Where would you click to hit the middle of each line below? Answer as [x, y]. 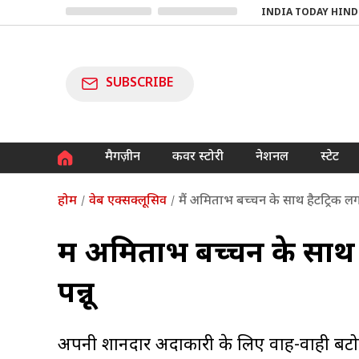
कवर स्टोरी [198, 157]
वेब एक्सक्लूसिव [128, 201]
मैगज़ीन [123, 157]
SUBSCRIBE [140, 83]
